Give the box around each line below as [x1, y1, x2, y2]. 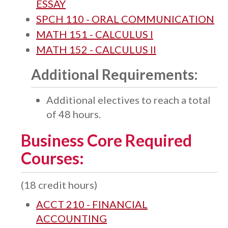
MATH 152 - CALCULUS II [36, 43, 156, 55]
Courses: [21, 148, 84, 168]
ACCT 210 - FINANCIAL [36, 198, 148, 210]
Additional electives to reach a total [46, 94, 211, 106]
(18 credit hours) [21, 179, 97, 191]
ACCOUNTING [36, 212, 107, 224]
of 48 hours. [46, 108, 101, 120]
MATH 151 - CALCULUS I [36, 28, 153, 40]
